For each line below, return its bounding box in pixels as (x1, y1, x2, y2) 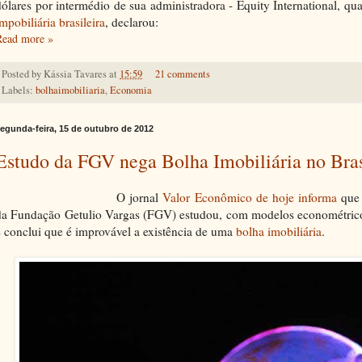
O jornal (116, 188, 163, 205)
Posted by (2, 66, 44, 81)
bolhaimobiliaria (36, 82, 105, 97)
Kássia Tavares (44, 66, 107, 81)
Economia (110, 82, 152, 97)
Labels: (2, 82, 36, 97)
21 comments (154, 66, 210, 81)
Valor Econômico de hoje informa (162, 188, 338, 205)
